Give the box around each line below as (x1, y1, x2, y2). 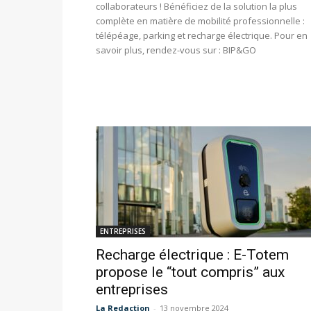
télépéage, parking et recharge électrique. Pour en (96, 29, 308, 42)
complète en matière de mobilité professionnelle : (96, 15, 305, 28)
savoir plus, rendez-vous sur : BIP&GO (96, 44, 256, 57)
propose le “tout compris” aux (96, 264, 285, 281)
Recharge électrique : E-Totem (96, 246, 289, 264)
